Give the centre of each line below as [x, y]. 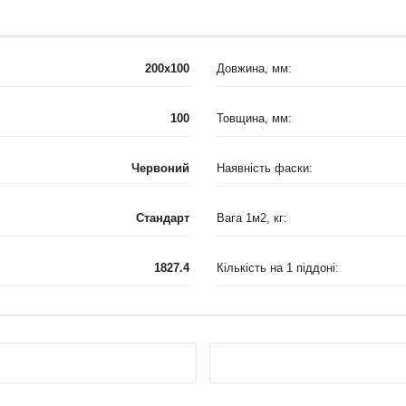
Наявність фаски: [265, 168]
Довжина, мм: [254, 68]
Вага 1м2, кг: [252, 218]
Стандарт [163, 218]
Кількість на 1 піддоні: [278, 268]
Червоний [160, 168]
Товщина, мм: [254, 118]
